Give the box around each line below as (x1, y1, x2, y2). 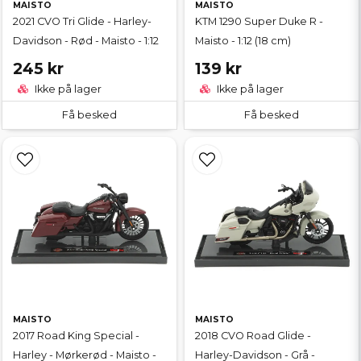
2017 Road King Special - (13, 330, 139, 342)
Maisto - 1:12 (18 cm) (195, 34, 291, 47)
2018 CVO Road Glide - (195, 330, 311, 342)
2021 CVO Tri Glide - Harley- (13, 15, 151, 27)
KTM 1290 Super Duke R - (195, 15, 323, 27)
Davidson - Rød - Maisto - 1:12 (13, 34, 159, 47)
